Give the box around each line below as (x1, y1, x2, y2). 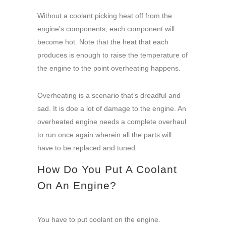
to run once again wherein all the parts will (37, 131, 172, 139)
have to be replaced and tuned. (37, 144, 137, 152)
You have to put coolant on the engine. (37, 215, 160, 224)
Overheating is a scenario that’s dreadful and (37, 91, 181, 100)
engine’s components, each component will (37, 25, 175, 33)
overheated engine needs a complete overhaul (37, 118, 186, 126)
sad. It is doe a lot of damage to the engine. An (37, 104, 186, 113)
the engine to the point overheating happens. (37, 64, 181, 73)
